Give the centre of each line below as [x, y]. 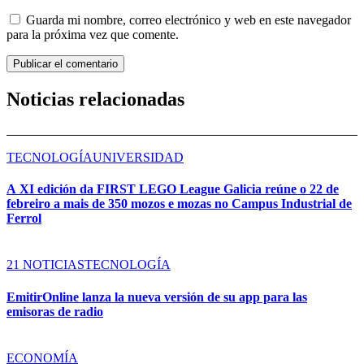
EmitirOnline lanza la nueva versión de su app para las [157, 297]
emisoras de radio [55, 311]
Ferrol [24, 219]
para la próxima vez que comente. [93, 35]
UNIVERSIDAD [138, 157]
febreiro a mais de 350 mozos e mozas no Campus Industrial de [179, 204]
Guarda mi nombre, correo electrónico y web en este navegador [188, 20]
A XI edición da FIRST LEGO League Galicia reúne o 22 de [173, 189]
